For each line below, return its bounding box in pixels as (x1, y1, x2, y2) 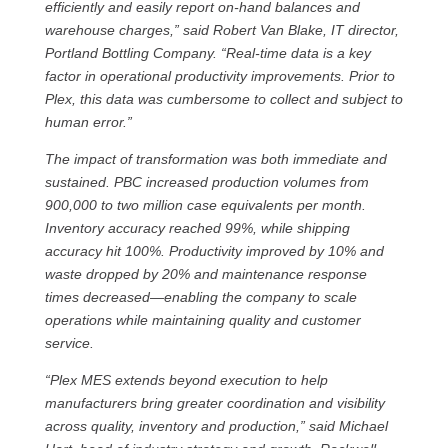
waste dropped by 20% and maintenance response (44, 266, 367, 282)
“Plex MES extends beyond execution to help (44, 372, 328, 388)
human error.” (44, 114, 132, 130)
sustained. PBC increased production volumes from (44, 174, 369, 190)
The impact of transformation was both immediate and (44, 151, 387, 167)
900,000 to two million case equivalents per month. (44, 197, 366, 213)
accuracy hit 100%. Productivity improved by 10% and (44, 243, 384, 259)
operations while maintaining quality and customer (44, 312, 361, 328)
